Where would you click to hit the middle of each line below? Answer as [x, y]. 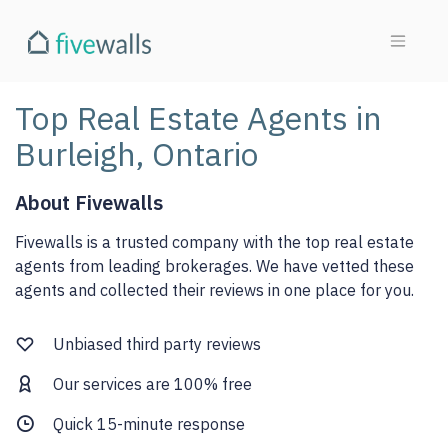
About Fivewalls [89, 202]
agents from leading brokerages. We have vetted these [214, 265]
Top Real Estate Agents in [198, 117]
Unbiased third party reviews [157, 343]
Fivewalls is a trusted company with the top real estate [214, 241]
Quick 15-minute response [149, 423]
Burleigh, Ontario [137, 153]
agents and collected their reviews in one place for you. [214, 289]
